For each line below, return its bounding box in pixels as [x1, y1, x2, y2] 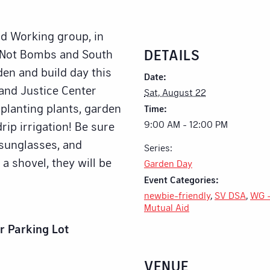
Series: [144, 142, 172, 154]
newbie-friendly [144, 189, 210, 201]
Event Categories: [144, 174, 219, 186]
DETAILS [144, 46, 200, 64]
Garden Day [144, 157, 192, 169]
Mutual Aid [144, 201, 189, 213]
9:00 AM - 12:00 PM [144, 118, 228, 130]
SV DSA [215, 189, 246, 201]
